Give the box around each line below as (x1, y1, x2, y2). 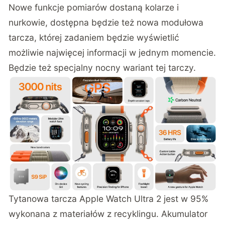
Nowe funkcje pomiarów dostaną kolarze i (9, 2, 179, 13)
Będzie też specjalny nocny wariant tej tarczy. (9, 62, 196, 73)
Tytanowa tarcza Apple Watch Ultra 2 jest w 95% (9, 193, 209, 204)
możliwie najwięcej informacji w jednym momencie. (9, 47, 216, 58)
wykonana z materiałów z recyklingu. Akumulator (9, 208, 208, 219)
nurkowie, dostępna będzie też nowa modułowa (9, 17, 204, 28)
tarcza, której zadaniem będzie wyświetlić (9, 32, 180, 43)
